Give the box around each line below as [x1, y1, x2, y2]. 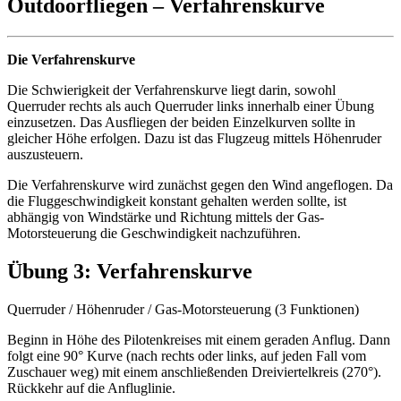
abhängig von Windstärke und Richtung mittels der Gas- [7, 209, 324, 225]
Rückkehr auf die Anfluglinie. [7, 380, 175, 396]
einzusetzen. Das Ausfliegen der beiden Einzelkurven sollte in [7, 114, 355, 130]
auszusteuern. [7, 146, 83, 162]
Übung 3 [7, 259, 84, 283]
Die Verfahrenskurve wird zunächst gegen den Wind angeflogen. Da [7, 176, 393, 192]
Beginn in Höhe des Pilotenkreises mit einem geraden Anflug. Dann [7, 331, 390, 347]
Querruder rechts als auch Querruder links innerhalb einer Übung [7, 98, 374, 114]
